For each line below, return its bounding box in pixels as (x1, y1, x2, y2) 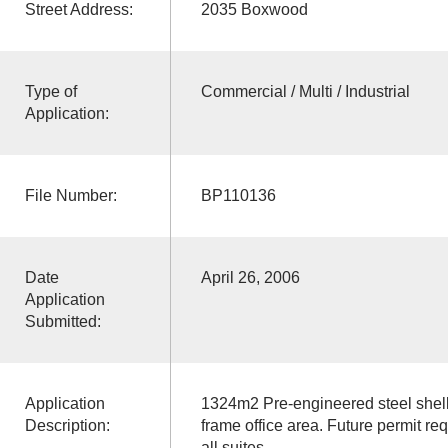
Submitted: (24, 312, 101, 330)
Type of (24, 82, 77, 100)
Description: (24, 416, 110, 434)
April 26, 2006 (200, 268, 300, 286)
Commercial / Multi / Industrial (200, 82, 410, 100)
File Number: (24, 186, 117, 204)
